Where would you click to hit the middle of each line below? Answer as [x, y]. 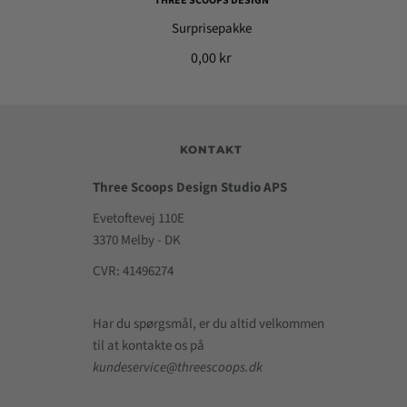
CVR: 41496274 [133, 271]
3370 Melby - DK [136, 240]
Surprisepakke [211, 28]
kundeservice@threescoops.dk [177, 367]
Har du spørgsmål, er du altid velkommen [208, 324]
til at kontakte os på [148, 346]
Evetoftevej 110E [138, 218]
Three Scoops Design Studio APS [191, 188]
